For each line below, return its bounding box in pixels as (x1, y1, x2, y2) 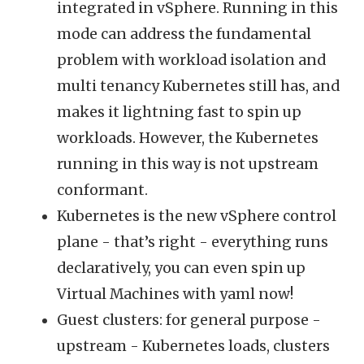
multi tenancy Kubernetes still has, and (57, 77, 340, 96)
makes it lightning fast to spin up (57, 103, 301, 122)
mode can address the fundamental (57, 25, 311, 44)
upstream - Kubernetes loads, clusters (57, 337, 330, 356)
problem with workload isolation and (57, 51, 326, 70)
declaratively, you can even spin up (57, 259, 305, 278)
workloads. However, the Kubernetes (57, 129, 318, 148)
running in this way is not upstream (57, 155, 318, 174)
